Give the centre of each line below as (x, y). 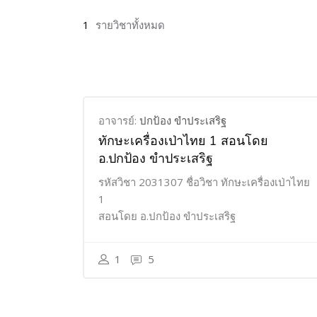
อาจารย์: (119, 120)
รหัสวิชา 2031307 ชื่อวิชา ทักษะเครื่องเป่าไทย (204, 182)
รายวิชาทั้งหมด (130, 25)
